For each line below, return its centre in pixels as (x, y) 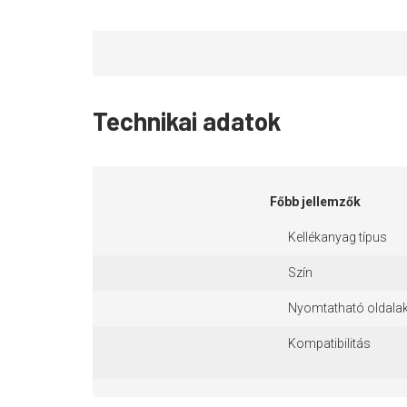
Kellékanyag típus (338, 237)
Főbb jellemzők (315, 202)
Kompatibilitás (329, 343)
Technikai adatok (187, 121)
